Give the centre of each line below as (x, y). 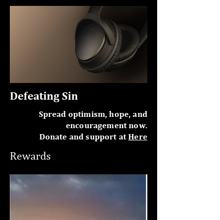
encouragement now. (106, 125)
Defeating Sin (44, 96)
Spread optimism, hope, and (93, 114)
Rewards (30, 156)
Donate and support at (84, 137)
